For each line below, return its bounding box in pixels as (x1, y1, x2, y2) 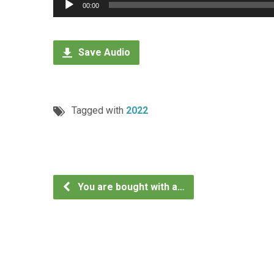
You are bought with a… (75, 181, 185, 193)
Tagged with (72, 105, 126, 116)
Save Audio (76, 46, 130, 58)
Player (53, 13, 80, 25)
